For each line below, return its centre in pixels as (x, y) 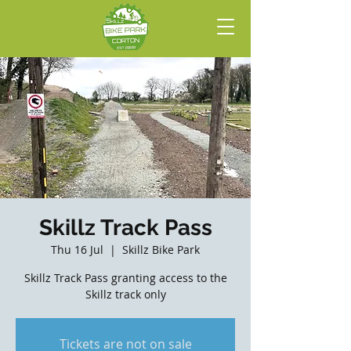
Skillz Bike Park (161, 250)
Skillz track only (125, 294)
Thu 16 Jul (77, 250)
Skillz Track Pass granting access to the (125, 278)
